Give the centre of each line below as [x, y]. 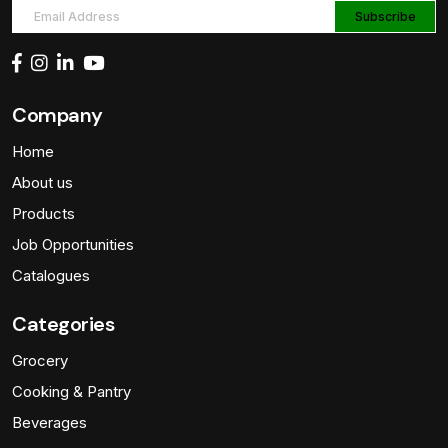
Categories [63, 324]
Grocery [40, 360]
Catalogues [51, 275]
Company [57, 115]
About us [42, 182]
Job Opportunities [73, 244]
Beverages [49, 422]
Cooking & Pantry [71, 391]
